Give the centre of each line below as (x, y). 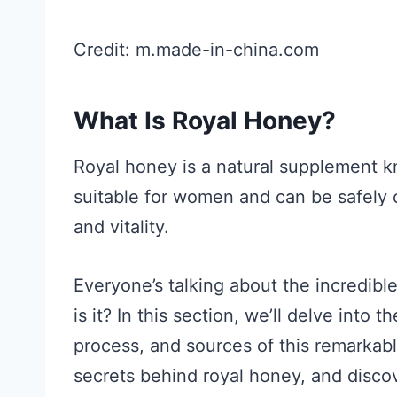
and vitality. (121, 226)
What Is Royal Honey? (205, 120)
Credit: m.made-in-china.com (196, 49)
